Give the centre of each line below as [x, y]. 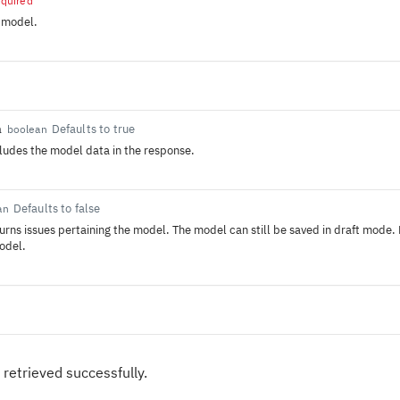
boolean [27, 129]
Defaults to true [93, 129]
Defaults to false [57, 208]
